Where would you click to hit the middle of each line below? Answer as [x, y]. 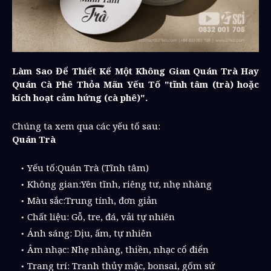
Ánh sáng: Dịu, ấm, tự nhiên [90, 233]
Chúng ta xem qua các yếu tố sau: [86, 126]
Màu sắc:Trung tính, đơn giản [92, 200]
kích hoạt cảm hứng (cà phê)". [80, 97]
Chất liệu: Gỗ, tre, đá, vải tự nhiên [101, 216]
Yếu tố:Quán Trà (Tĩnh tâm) [88, 167]
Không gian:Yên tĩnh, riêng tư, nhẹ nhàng [119, 184]
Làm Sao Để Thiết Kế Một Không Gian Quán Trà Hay [135, 70]
